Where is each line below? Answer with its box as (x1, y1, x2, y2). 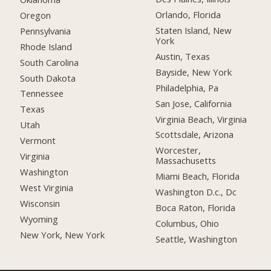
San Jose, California (155, 97, 232, 109)
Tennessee (20, 87, 64, 100)
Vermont (20, 134, 56, 147)
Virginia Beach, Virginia (155, 113, 247, 125)
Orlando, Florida (155, 8, 221, 21)
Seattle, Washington (155, 232, 238, 245)
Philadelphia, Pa (155, 81, 219, 94)
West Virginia (20, 181, 74, 194)
